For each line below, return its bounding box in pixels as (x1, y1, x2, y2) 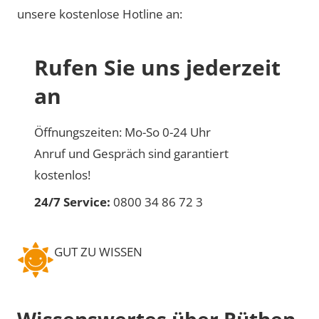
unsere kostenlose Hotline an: (17, 5, 182, 22)
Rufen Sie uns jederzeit (34, 52, 281, 82)
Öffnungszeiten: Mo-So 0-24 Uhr (34, 123, 211, 140)
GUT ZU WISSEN (54, 243, 142, 260)
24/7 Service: (34, 193, 110, 210)
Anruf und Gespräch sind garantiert (34, 145, 229, 162)
